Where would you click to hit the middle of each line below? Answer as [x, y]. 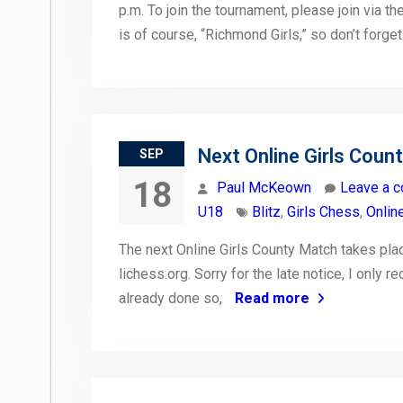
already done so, [172, 299]
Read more [272, 299]
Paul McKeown [264, 188]
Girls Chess [323, 212]
